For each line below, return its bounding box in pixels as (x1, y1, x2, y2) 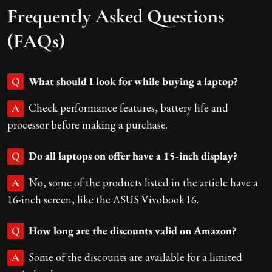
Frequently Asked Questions (7, 4, 225, 28)
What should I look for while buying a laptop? (29, 73, 238, 88)
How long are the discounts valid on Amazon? (29, 223, 236, 237)
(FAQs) (7, 29, 65, 53)
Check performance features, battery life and (29, 100, 228, 115)
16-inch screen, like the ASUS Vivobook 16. (7, 192, 199, 206)
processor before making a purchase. (7, 117, 168, 132)
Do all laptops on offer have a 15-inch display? (29, 148, 237, 163)
